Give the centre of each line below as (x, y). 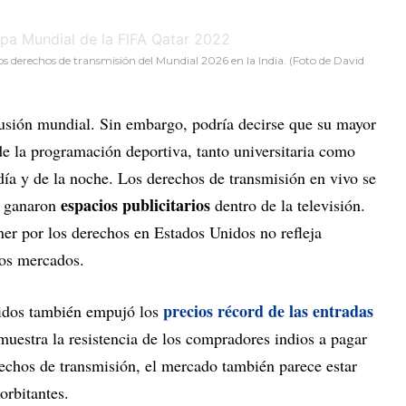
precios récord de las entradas (268, 310)
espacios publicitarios (135, 204)
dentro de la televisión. (288, 204)
